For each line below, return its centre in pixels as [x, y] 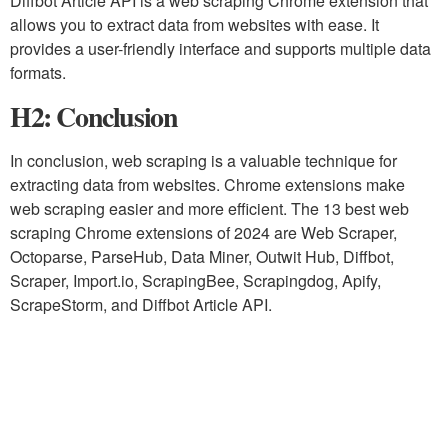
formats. [38, 72]
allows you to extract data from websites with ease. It [194, 24]
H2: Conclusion [94, 116]
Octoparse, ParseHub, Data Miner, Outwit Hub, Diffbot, [202, 256]
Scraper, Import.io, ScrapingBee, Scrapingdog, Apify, [195, 280]
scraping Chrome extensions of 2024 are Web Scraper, [203, 232]
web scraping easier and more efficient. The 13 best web [209, 208]
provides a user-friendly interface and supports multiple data [220, 48]
